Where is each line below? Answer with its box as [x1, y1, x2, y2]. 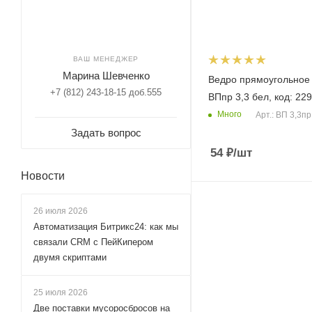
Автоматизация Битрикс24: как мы [33, 221, 178, 232]
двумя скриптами [33, 252, 107, 263]
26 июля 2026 [33, 206, 88, 216]
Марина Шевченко [62, 70, 150, 81]
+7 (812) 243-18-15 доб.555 [50, 87, 162, 97]
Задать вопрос [70, 127, 141, 139]
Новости [21, 170, 65, 182]
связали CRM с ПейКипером [33, 237, 153, 247]
